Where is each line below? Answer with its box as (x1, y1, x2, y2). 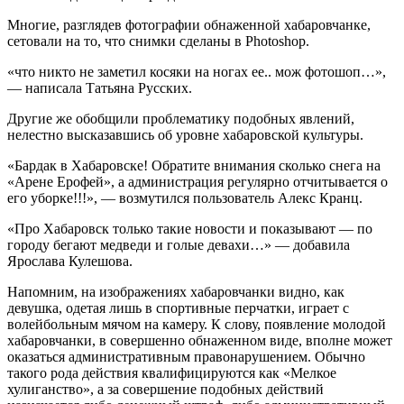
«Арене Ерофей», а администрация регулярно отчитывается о (7, 173, 388, 189)
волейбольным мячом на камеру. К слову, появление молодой (7, 316, 386, 332)
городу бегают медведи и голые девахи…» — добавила (7, 236, 350, 252)
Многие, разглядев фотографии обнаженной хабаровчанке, (7, 16, 371, 32)
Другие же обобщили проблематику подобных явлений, (7, 110, 354, 126)
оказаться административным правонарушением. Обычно (7, 348, 365, 364)
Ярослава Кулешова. (7, 252, 133, 269)
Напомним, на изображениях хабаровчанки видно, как (7, 283, 344, 299)
